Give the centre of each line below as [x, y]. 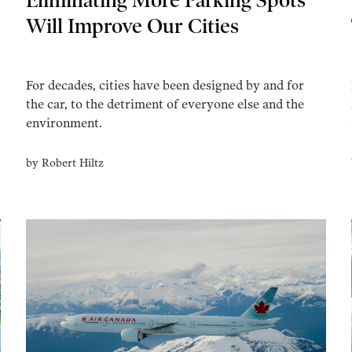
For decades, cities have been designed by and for [165, 86]
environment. [64, 123]
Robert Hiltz [73, 163]
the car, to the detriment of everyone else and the [165, 104]
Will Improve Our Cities [133, 26]
